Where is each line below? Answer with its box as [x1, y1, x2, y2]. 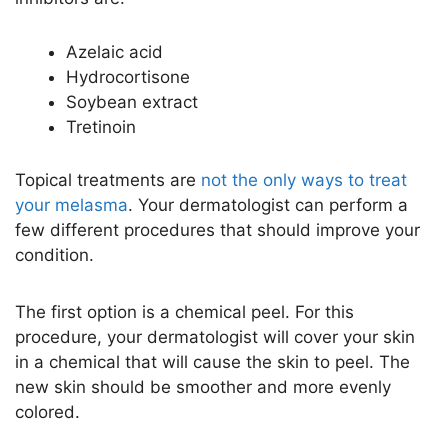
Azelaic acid [66, 41, 163, 62]
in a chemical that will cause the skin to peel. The [15, 351, 410, 372]
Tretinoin [66, 116, 136, 137]
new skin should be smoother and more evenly [15, 376, 391, 397]
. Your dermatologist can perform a [128, 195, 408, 216]
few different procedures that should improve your [15, 220, 420, 241]
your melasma [15, 195, 128, 216]
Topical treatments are [15, 170, 201, 191]
